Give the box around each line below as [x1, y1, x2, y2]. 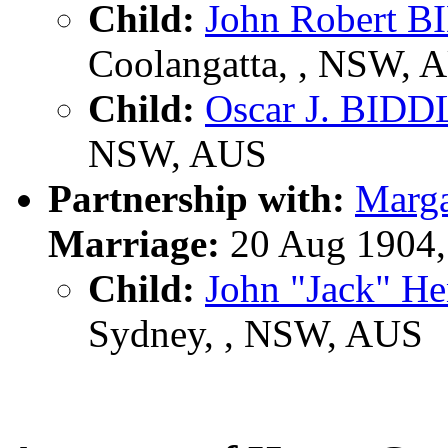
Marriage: [48, 221, 220, 265]
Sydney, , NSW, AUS [88, 311, 423, 355]
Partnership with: [48, 176, 345, 220]
